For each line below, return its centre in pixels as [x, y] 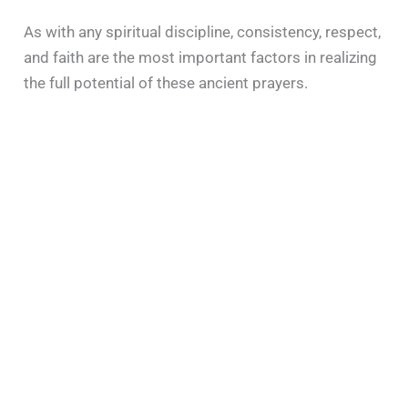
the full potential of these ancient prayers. [166, 82]
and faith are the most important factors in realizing [201, 57]
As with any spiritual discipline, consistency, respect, [203, 31]
